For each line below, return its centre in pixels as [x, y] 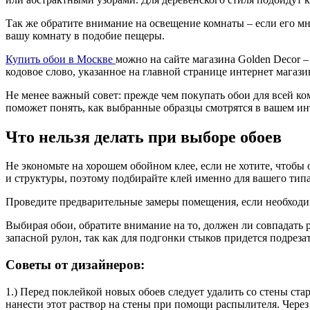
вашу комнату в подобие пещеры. [85, 35]
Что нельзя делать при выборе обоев [144, 137]
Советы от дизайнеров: [75, 265]
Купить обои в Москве [59, 59]
